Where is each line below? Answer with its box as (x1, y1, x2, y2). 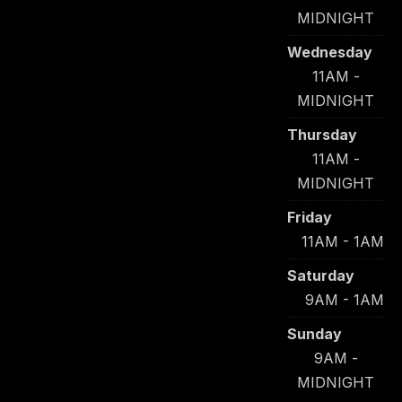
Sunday (287, 325, 342, 343)
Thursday (287, 126, 357, 144)
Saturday (287, 267, 354, 284)
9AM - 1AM (305, 291, 384, 309)
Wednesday (287, 43, 372, 61)
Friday (287, 208, 332, 226)
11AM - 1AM (301, 232, 384, 250)
